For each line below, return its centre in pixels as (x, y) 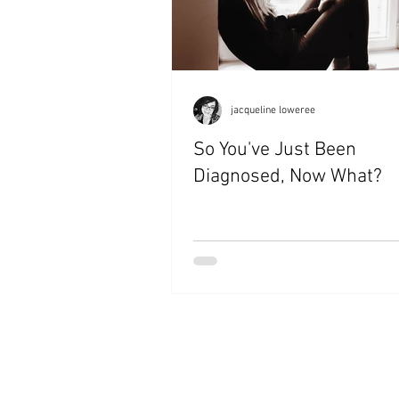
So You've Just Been (275, 151)
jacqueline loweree (273, 111)
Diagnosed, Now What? (288, 177)
